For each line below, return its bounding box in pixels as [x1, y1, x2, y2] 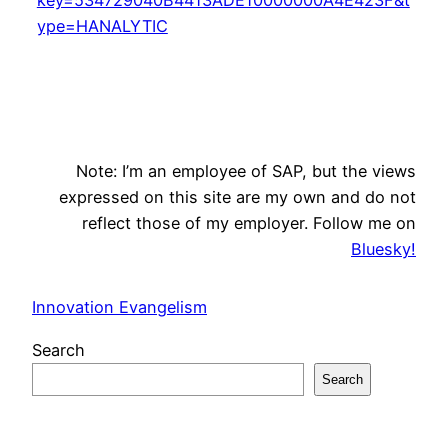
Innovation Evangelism [32, 297, 207, 318]
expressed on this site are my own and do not [59, 186, 416, 207]
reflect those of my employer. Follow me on [82, 212, 416, 233]
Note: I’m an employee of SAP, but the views [76, 160, 416, 181]
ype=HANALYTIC [36, 15, 168, 36]
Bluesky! [351, 238, 416, 259]
